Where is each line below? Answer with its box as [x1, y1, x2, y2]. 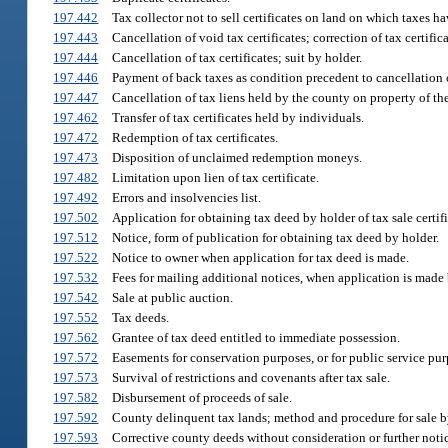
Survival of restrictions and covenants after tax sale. [111, 370, 390, 386]
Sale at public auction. [111, 290, 233, 306]
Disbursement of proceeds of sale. [111, 390, 292, 406]
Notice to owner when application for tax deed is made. [111, 250, 409, 266]
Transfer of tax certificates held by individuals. [111, 110, 364, 126]
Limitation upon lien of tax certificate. [111, 170, 319, 186]
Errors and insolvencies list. [111, 190, 261, 206]
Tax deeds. [111, 310, 169, 326]
